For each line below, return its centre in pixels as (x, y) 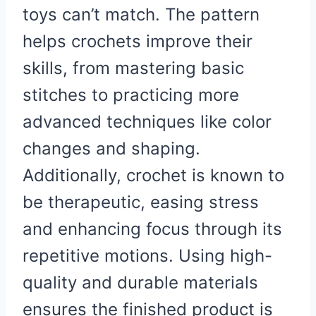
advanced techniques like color (147, 121)
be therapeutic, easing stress (141, 202)
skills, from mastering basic (133, 68)
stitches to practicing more (131, 95)
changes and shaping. (111, 148)
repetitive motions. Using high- (147, 255)
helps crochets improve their (138, 41)
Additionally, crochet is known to (153, 175)
